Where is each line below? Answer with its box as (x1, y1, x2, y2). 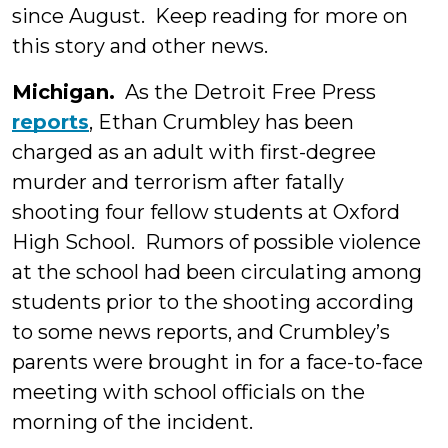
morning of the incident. (12, 410, 253, 434)
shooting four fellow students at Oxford (12, 200, 400, 224)
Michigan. (12, 80, 115, 104)
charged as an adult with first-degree (12, 140, 376, 164)
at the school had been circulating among (12, 260, 422, 284)
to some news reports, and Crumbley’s (12, 320, 390, 344)
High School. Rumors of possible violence (12, 230, 421, 254)
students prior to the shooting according (12, 290, 414, 314)
